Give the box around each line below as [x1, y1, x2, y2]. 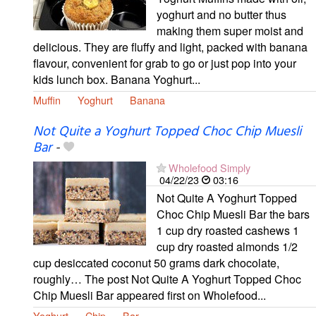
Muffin [33, 92, 61, 108]
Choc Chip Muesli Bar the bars [157, 205, 310, 222]
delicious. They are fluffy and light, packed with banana [33, 39, 308, 56]
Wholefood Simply [169, 159, 250, 175]
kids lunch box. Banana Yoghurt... [33, 71, 200, 88]
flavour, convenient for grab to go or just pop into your [33, 55, 296, 72]
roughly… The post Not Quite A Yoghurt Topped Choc [33, 270, 301, 287]
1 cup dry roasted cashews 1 [157, 221, 299, 238]
